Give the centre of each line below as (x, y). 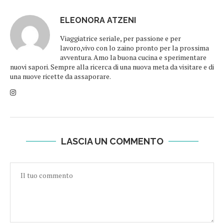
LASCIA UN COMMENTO (112, 141)
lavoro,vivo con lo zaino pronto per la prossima (134, 48)
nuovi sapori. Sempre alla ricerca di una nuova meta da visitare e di (112, 67)
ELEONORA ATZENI (98, 20)
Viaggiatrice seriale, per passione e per (120, 38)
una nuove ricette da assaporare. (60, 76)
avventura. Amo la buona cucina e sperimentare (133, 57)
